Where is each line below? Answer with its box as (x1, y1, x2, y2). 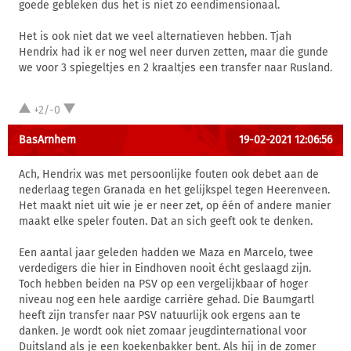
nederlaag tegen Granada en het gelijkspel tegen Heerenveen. (19, 183, 330, 197)
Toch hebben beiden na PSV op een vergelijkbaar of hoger (19, 277, 308, 291)
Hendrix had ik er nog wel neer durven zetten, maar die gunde (19, 45, 328, 59)
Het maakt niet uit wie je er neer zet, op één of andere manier (19, 199, 331, 212)
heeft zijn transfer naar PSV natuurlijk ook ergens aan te (19, 309, 301, 322)
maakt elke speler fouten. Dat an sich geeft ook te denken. (19, 215, 313, 228)
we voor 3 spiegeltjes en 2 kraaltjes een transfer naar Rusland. (19, 61, 332, 74)
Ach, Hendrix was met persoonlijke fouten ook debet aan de (19, 168, 319, 181)
